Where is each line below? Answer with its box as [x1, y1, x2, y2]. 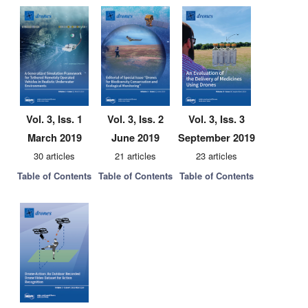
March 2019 [27, 130, 82, 145]
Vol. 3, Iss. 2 [107, 112, 164, 126]
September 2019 [178, 130, 255, 145]
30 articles [34, 149, 75, 162]
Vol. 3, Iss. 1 [26, 112, 82, 126]
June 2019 [111, 130, 159, 145]
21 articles [115, 149, 156, 162]
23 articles [196, 149, 237, 162]
